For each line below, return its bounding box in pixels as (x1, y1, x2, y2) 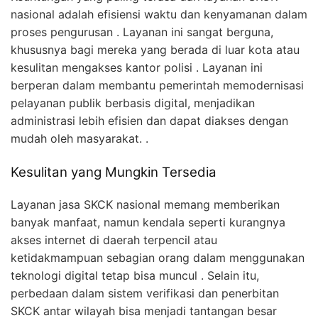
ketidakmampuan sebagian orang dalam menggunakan (11, 250, 305, 265)
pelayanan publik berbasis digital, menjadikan (11, 96, 255, 111)
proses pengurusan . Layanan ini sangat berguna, (11, 25, 273, 40)
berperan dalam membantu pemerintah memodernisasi (11, 78, 304, 93)
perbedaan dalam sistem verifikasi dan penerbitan (11, 285, 279, 300)
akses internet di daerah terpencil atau (11, 232, 217, 247)
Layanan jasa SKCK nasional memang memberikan (11, 197, 280, 212)
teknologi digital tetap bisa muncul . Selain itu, (11, 268, 259, 283)
